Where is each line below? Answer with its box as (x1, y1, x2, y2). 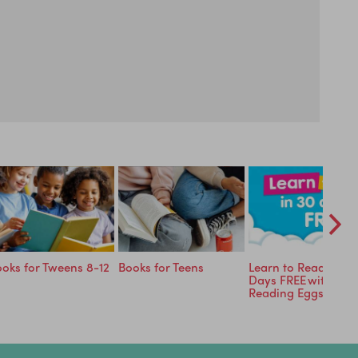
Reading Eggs (249, 284, 324, 302)
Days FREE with (249, 271, 332, 289)
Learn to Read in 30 (249, 258, 356, 276)
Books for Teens (118, 258, 204, 276)
